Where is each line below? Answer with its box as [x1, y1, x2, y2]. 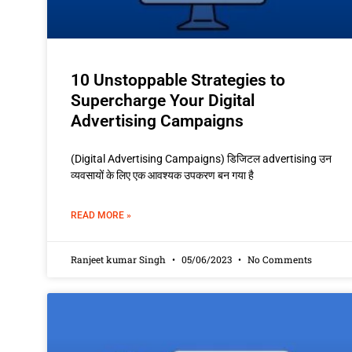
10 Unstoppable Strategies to [71, 70, 285, 90]
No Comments [245, 252, 312, 266]
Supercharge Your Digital [71, 90, 255, 110]
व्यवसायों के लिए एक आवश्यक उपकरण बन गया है [71, 168, 254, 181]
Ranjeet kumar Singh [71, 252, 168, 266]
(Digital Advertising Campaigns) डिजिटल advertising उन [71, 152, 332, 165]
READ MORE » [71, 209, 131, 221]
